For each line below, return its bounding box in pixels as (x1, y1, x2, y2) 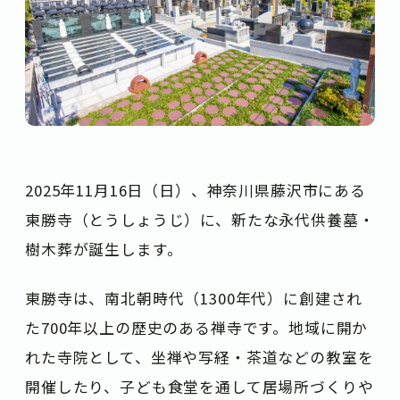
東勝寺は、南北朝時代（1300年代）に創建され (25, 287, 363, 310)
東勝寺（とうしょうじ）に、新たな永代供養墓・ (25, 208, 375, 230)
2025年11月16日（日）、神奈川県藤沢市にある (25, 179, 366, 201)
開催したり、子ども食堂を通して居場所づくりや (25, 376, 374, 398)
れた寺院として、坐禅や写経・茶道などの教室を (25, 346, 374, 369)
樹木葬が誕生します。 (25, 237, 183, 260)
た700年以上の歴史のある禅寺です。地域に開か (25, 317, 369, 339)
